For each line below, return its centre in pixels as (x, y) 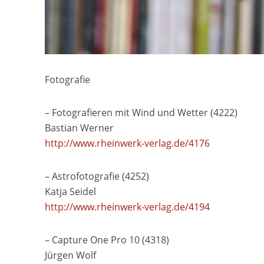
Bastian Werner (79, 128)
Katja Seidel (70, 192)
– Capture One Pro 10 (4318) (107, 240)
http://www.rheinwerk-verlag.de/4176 (127, 143)
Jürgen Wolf (70, 255)
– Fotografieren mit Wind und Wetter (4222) (141, 113)
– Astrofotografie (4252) (97, 176)
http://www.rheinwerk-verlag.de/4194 (127, 207)
